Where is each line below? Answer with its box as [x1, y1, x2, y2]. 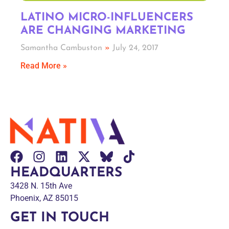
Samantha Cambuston [20, 44, 105, 52]
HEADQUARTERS [10, 166, 122, 180]
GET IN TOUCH [10, 211, 109, 225]
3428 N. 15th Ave [10, 180, 77, 191]
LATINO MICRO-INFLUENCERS [20, 12, 193, 24]
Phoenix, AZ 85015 [10, 193, 78, 203]
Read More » [20, 61, 67, 71]
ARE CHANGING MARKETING [20, 25, 186, 37]
